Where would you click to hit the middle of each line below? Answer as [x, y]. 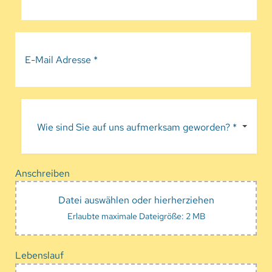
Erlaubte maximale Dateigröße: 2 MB [136, 216]
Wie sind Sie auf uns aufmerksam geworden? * [137, 127]
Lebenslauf [39, 255]
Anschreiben [42, 173]
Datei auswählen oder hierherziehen [136, 200]
